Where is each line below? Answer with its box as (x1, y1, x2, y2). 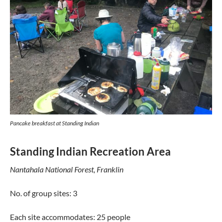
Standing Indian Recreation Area (10, 145, 171, 158)
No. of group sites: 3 (10, 188, 77, 198)
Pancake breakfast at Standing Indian (10, 119, 99, 127)
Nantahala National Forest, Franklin (10, 165, 123, 174)
